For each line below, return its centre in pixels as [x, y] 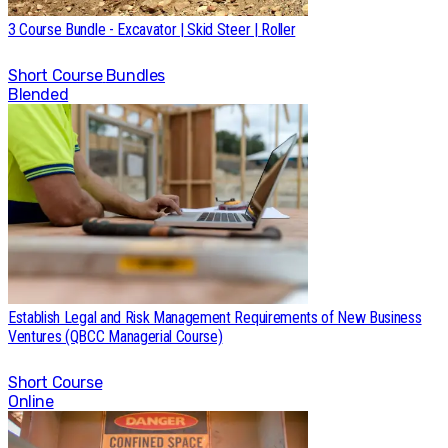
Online [31, 401]
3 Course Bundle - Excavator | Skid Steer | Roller [152, 29]
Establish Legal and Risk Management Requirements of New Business [215, 317]
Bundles [135, 75]
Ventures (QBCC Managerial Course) [115, 336]
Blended [38, 94]
